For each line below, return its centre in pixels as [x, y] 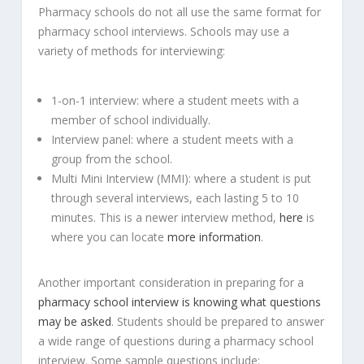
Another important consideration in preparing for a [171, 282]
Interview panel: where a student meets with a [172, 140]
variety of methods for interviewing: [131, 51]
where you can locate [109, 237]
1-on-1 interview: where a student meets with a [175, 101]
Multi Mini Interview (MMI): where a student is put [181, 179]
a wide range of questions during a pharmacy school [175, 340]
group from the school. [111, 159]
